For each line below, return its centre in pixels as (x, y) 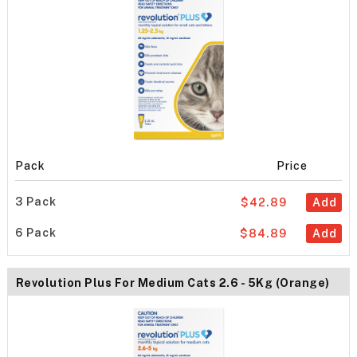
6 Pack (35, 232)
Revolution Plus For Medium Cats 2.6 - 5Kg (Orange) (173, 283)
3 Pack (35, 201)
